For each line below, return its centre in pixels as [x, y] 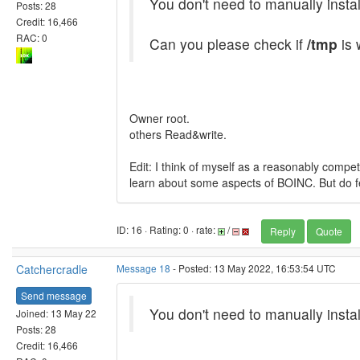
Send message [54, 295]
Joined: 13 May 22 [56, 313]
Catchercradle [52, 269]
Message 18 [143, 268]
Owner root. [160, 118]
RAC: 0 [32, 37]
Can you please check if [228, 44]
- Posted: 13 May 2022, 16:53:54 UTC [253, 268]
